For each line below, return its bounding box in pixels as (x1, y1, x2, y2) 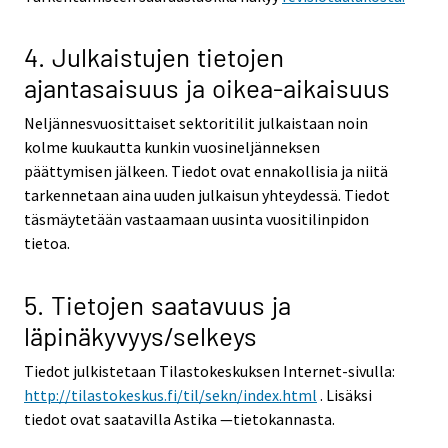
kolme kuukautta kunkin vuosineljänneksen (24, 137, 320, 158)
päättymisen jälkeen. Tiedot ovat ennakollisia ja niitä (24, 161, 388, 182)
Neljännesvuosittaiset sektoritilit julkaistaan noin (24, 113, 368, 134)
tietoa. (24, 233, 70, 254)
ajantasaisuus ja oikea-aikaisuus (24, 72, 390, 104)
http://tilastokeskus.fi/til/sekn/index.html (24, 384, 317, 405)
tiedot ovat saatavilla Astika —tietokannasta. (24, 408, 335, 429)
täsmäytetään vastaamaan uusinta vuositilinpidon (24, 209, 369, 230)
